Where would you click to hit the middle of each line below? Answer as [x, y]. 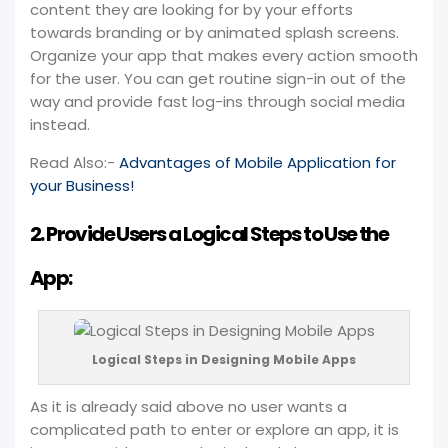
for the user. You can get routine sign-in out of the [218, 78]
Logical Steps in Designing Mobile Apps [224, 359]
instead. [60, 124]
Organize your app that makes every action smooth [224, 55]
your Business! [82, 185]
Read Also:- [74, 162]
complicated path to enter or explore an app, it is [214, 429]
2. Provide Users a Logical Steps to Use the [209, 234]
